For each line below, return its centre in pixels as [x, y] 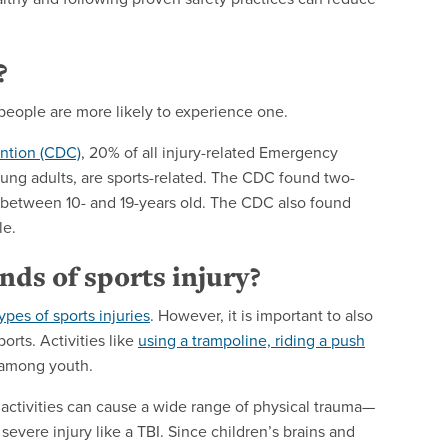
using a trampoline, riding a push [251, 340]
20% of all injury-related [174, 152]
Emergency [298, 152]
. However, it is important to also [261, 315]
